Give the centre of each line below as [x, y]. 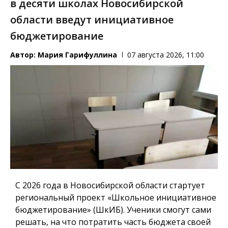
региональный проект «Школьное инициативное [116, 197]
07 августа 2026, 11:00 [166, 55]
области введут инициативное [92, 20]
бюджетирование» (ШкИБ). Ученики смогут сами [113, 209]
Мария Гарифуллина [77, 55]
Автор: [24, 55]
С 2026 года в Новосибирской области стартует [110, 185]
